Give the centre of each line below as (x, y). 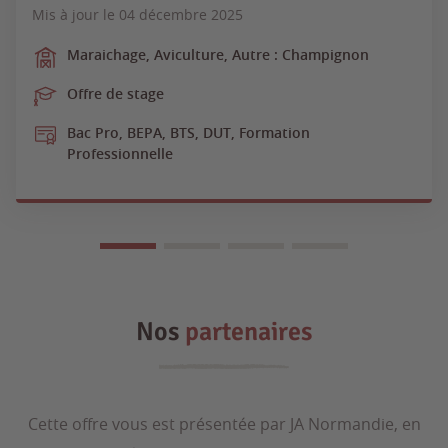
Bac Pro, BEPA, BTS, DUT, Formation (188, 133)
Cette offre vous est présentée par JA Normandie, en (224, 424)
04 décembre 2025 (181, 15)
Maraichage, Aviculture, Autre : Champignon (218, 55)
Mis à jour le (75, 15)
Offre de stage (115, 94)
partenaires (248, 332)
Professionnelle (120, 154)
